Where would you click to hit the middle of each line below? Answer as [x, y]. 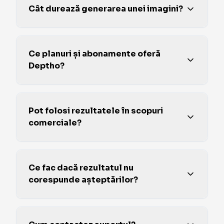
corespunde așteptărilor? [83, 180]
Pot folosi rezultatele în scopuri [96, 111]
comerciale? [55, 123]
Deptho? [46, 66]
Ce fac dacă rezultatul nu [81, 168]
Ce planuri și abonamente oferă [94, 54]
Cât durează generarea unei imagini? [106, 9]
